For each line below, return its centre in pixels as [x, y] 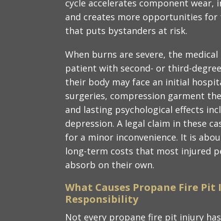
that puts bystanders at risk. [126, 30]
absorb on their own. [110, 165]
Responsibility [102, 199]
